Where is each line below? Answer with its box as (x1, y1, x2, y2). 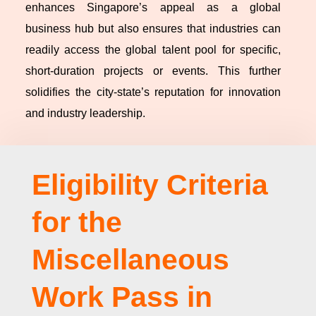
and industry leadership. (25, 107, 145, 120)
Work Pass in (31, 281, 212, 314)
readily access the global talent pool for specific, (25, 44, 281, 56)
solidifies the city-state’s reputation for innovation (25, 86, 281, 99)
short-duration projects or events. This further (25, 65, 281, 78)
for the (31, 206, 122, 239)
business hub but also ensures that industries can (25, 23, 281, 35)
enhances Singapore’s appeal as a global (25, 1, 281, 14)
